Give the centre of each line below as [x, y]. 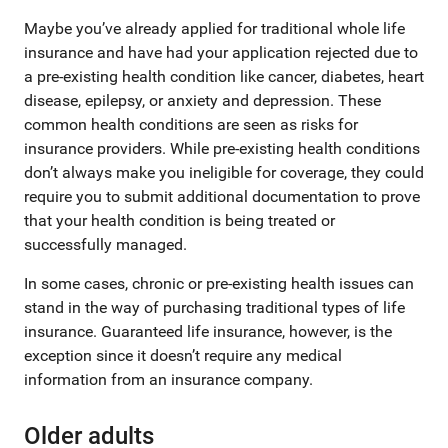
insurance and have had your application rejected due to [221, 52]
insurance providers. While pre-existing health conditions [222, 148]
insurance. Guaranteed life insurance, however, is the [208, 331]
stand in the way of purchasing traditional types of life [214, 307]
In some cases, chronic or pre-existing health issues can [219, 283]
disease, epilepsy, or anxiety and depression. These [202, 100]
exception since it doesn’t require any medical [183, 355]
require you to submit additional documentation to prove [222, 196]
